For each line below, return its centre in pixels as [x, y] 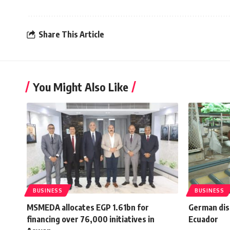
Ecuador [203, 219]
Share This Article [71, 35]
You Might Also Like [81, 87]
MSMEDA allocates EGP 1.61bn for [88, 207]
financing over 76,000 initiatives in [91, 219]
